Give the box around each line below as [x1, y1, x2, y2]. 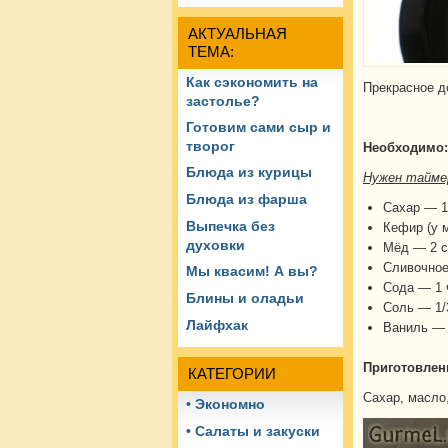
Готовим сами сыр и [186, 119, 331, 136]
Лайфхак [186, 317, 248, 334]
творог [186, 138, 235, 156]
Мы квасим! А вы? [186, 263, 318, 280]
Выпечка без [186, 218, 275, 235]
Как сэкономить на [186, 74, 318, 91]
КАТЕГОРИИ [188, 365, 276, 383]
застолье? [186, 93, 260, 111]
